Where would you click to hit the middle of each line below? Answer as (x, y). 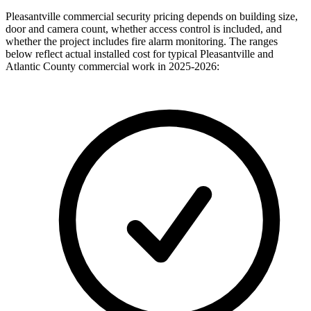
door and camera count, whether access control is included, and (144, 28)
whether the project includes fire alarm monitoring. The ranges (142, 41)
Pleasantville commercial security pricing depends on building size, (152, 16)
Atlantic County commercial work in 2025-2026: (112, 66)
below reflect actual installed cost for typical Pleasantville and (140, 53)
